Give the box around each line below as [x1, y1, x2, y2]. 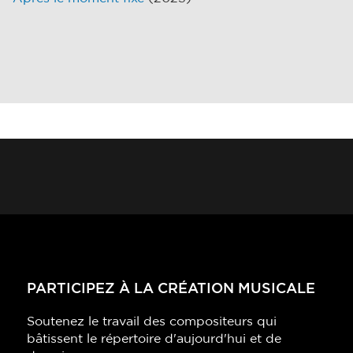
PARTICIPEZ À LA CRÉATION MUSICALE [27, 282, 315, 297]
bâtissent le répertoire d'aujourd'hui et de [27, 333, 281, 346]
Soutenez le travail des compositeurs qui [27, 315, 277, 329]
